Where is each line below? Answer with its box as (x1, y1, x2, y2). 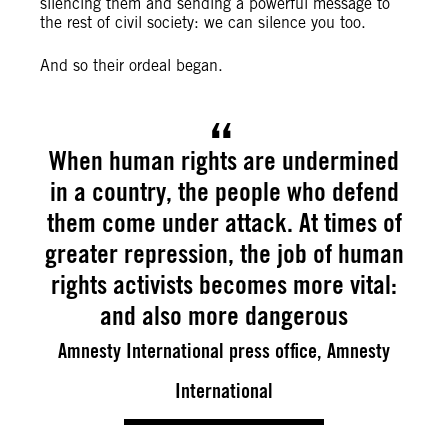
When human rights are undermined (49, 144, 399, 176)
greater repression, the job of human (44, 237, 404, 269)
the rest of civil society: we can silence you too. (40, 13, 366, 32)
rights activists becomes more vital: (51, 268, 397, 300)
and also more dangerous (100, 299, 348, 331)
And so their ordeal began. (40, 56, 223, 75)
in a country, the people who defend (49, 175, 399, 207)
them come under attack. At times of (46, 206, 402, 238)
